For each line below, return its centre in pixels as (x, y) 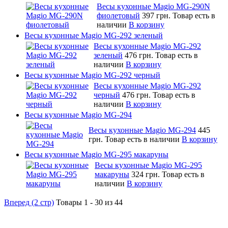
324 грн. (147, 174)
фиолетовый (118, 15)
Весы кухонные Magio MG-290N (153, 6)
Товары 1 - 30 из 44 (89, 202)
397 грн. (157, 15)
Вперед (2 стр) (29, 202)
